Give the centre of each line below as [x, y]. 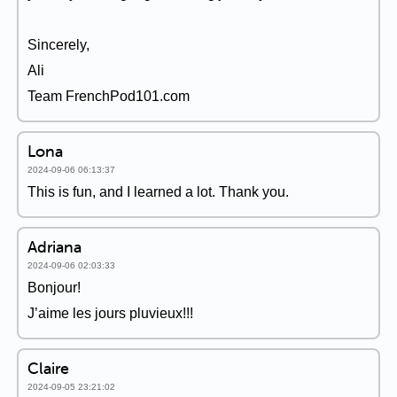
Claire [48, 368]
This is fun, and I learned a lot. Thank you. [158, 192]
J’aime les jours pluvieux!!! [110, 313]
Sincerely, [58, 45]
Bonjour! [54, 288]
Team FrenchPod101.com [109, 96]
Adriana [54, 247]
